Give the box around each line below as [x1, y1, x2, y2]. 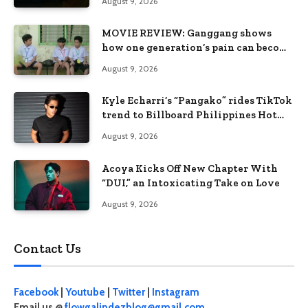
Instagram [152, 286, 199, 298]
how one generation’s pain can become [102, 41, 294, 54]
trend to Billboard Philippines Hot [102, 109, 277, 122]
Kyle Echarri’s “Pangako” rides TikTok [102, 94, 292, 107]
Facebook [14, 286, 58, 298]
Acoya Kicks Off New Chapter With [102, 162, 278, 175]
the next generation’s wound [102, 56, 247, 69]
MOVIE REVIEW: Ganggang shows [102, 27, 272, 40]
